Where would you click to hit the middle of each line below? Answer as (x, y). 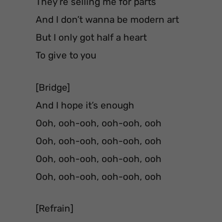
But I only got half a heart (91, 38)
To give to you (66, 55)
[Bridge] (53, 87)
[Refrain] (55, 209)
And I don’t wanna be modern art (107, 20)
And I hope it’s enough (85, 105)
